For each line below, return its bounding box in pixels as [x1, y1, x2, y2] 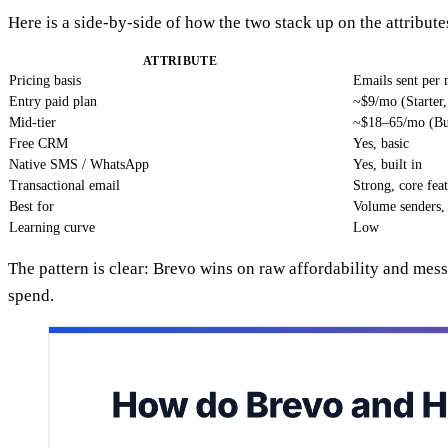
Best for [9, 198, 54, 214]
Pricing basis [9, 72, 81, 88]
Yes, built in [353, 156, 422, 172]
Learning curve [9, 219, 95, 235]
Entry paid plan [9, 93, 97, 109]
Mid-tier [9, 114, 56, 130]
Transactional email [9, 177, 120, 193]
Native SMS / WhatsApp [9, 156, 149, 172]
